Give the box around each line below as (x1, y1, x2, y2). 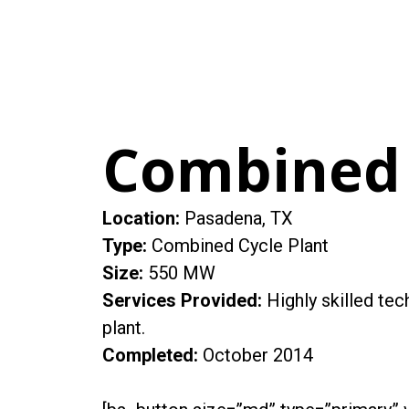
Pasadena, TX (180, 207, 293, 230)
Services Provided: (102, 289, 262, 312)
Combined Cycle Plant (152, 235, 329, 257)
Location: (102, 207, 180, 230)
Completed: (102, 344, 198, 367)
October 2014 (198, 344, 313, 367)
